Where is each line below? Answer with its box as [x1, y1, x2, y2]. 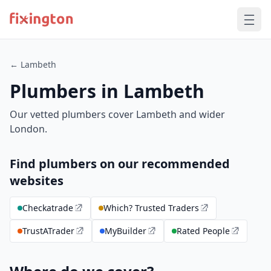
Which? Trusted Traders [103, 202, 199, 214]
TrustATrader [22, 225, 74, 237]
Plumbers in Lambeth [10, 79, 204, 103]
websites [10, 172, 64, 189]
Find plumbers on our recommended [10, 155, 230, 172]
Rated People [177, 225, 230, 237]
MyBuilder [105, 225, 146, 237]
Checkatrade [22, 202, 73, 214]
